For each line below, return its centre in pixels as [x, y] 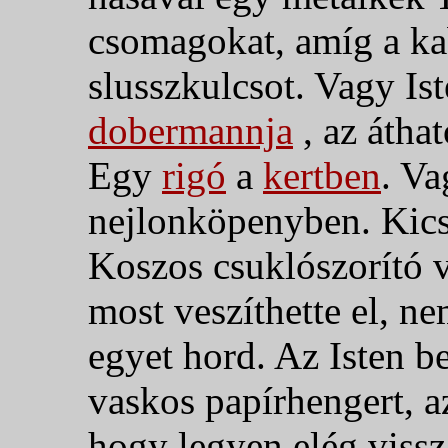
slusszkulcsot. [201, 85]
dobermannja [190, 130]
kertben [322, 175]
